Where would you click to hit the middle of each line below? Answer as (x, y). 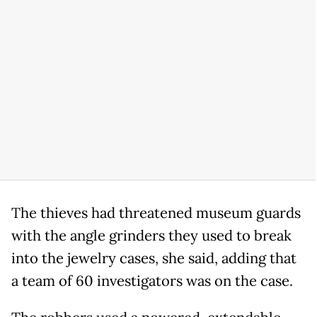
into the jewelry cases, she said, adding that (154, 258)
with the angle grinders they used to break (151, 235)
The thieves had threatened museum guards (156, 213)
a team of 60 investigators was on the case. (152, 281)
